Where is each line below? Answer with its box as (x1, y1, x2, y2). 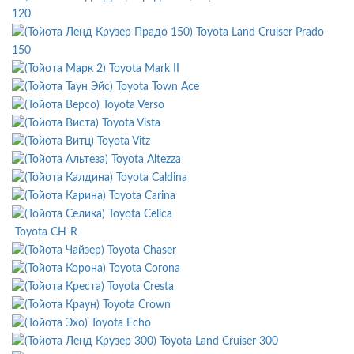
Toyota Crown (103, 299, 171, 311)
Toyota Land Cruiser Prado (196, 27, 324, 39)
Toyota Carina (109, 190, 175, 202)
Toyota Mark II (109, 63, 179, 75)
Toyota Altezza (111, 154, 181, 166)
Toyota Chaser (107, 245, 176, 257)
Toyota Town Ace (116, 81, 199, 93)
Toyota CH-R (15, 227, 77, 239)
